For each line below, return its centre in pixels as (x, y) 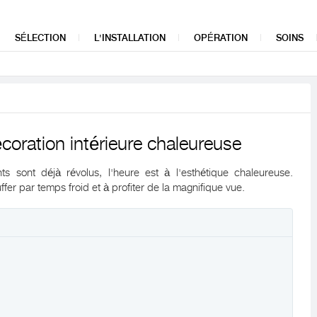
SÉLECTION (40, 38)
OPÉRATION (221, 38)
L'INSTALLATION (130, 38)
